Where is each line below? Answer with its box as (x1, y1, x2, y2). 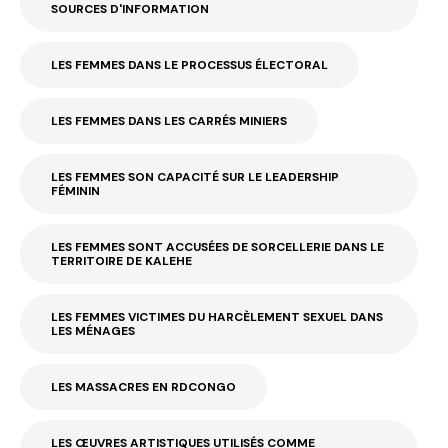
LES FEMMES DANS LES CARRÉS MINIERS (51, 113, 287, 130)
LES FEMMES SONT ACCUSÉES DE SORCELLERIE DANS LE (51, 239, 384, 256)
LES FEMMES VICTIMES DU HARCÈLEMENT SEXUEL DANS (51, 309, 383, 326)
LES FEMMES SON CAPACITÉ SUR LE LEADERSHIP (51, 169, 339, 186)
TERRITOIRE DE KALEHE (51, 253, 192, 270)
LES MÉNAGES (51, 323, 135, 340)
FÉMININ (51, 183, 100, 200)
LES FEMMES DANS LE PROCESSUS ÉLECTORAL (51, 57, 328, 74)
